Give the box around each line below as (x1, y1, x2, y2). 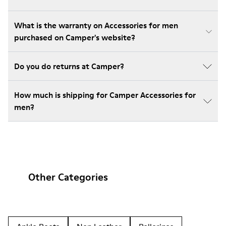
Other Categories (28, 170, 108, 184)
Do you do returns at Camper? (14, 61, 124, 72)
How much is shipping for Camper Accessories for (14, 89, 196, 100)
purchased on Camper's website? (14, 32, 135, 43)
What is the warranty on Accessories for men (14, 20, 178, 31)
